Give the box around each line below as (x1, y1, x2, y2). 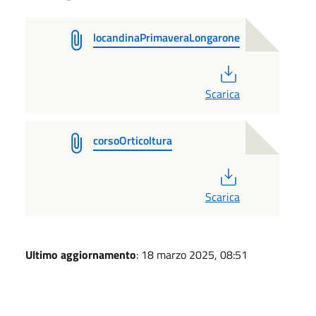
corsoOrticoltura (93, 131, 172, 149)
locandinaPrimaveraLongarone (93, 28, 240, 46)
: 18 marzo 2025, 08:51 (136, 245, 248, 263)
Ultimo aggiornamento (25, 245, 136, 263)
